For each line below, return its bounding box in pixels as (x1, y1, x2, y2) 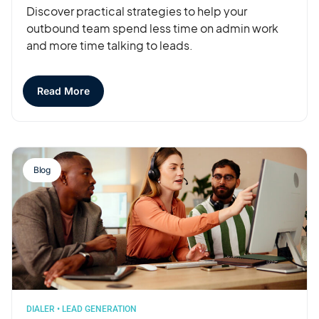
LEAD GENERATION (62, 303, 137, 314)
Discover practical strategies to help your (26, 3, 247, 19)
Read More (37, 84, 90, 97)
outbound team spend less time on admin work (26, 20, 278, 36)
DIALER (26, 303, 55, 314)
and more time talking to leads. (26, 37, 193, 53)
